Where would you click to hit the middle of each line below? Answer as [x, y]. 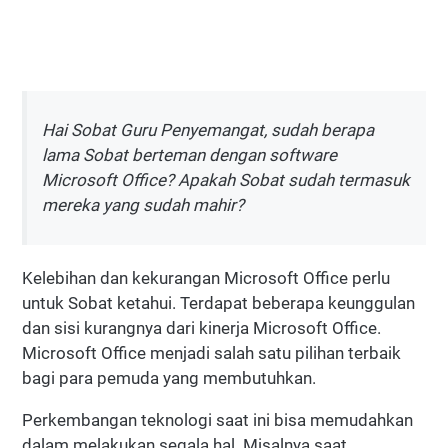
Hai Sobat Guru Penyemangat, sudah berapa [208, 130]
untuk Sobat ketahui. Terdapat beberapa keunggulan [218, 303]
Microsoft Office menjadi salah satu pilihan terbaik [211, 353]
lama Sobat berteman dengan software [189, 155]
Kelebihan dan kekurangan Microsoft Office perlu [206, 278]
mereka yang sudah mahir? [143, 205]
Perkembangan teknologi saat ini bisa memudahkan [217, 420]
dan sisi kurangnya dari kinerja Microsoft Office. [201, 328]
